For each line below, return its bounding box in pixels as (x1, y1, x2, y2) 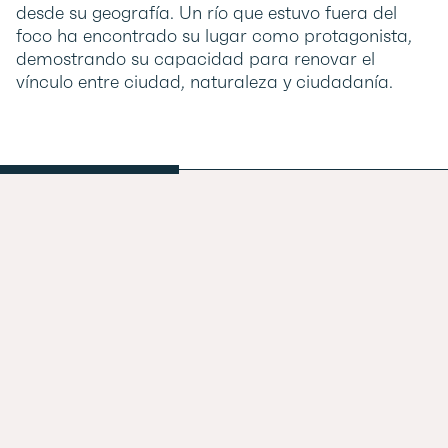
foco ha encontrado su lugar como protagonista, (16, 23, 412, 47)
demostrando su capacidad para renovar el (16, 46, 375, 70)
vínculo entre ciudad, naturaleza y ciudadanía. (16, 69, 393, 93)
